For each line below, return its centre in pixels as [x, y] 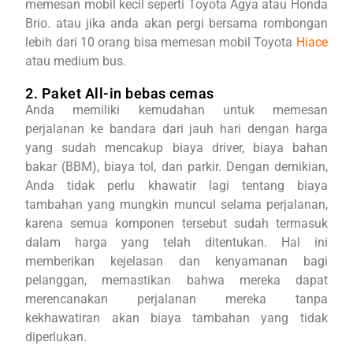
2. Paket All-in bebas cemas [120, 93]
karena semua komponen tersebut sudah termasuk [176, 223]
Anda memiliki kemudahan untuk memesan [176, 110]
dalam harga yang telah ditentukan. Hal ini [176, 242]
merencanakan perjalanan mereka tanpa [176, 299]
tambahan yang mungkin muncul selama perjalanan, [176, 204]
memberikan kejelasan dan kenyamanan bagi [176, 261]
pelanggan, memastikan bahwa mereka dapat [176, 280]
